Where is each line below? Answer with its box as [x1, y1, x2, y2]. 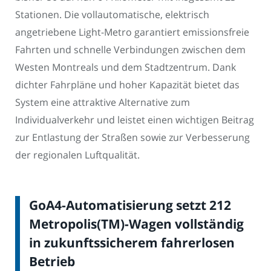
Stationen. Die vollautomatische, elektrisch [15, 8, 209, 22]
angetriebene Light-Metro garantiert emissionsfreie [15, 25, 249, 39]
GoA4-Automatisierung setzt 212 [29, 196, 231, 214]
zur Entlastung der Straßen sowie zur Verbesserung [15, 131, 250, 145]
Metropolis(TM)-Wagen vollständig [29, 215, 244, 232]
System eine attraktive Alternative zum [15, 96, 190, 109]
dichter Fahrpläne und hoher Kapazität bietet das [15, 78, 240, 92]
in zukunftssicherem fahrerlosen [29, 233, 235, 251]
